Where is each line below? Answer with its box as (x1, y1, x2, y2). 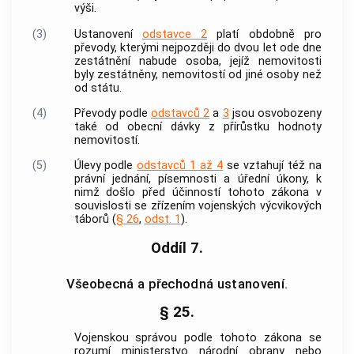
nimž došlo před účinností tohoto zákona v (73, 186, 322, 200)
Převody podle (73, 107, 151, 121)
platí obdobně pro (207, 27, 322, 41)
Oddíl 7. (151, 239, 203, 257)
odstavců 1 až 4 (137, 159, 224, 173)
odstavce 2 (141, 27, 208, 41)
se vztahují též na (223, 159, 322, 173)
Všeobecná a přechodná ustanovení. (66, 276, 288, 292)
